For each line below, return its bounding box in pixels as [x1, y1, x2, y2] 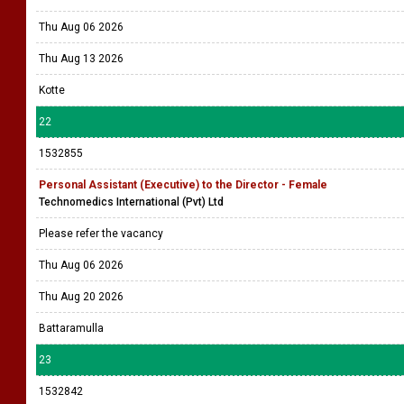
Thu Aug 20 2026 [39, 290, 124, 303]
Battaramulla [39, 322, 104, 335]
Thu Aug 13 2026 [39, 52, 124, 65]
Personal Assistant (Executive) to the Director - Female [39, 179, 327, 191]
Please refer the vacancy [39, 227, 166, 240]
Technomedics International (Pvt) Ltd [39, 196, 224, 208]
